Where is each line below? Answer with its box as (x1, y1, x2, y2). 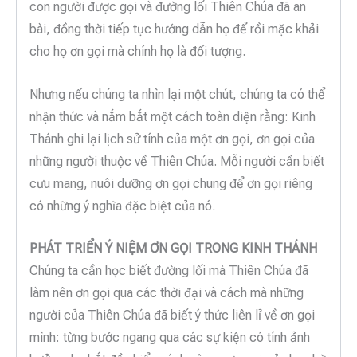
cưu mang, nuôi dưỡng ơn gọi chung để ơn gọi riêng (29, 175, 312, 191)
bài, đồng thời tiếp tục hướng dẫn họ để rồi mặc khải (29, 22, 319, 37)
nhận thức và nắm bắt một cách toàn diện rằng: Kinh (29, 108, 316, 124)
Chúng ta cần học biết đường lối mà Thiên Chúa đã (29, 263, 308, 279)
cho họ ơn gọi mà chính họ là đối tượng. (29, 44, 245, 60)
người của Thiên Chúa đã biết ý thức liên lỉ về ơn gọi (29, 308, 315, 324)
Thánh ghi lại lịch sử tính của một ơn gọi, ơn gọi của (29, 131, 315, 147)
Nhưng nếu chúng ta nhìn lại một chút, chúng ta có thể (29, 86, 325, 102)
